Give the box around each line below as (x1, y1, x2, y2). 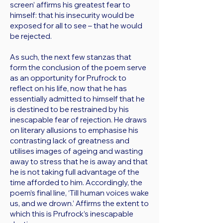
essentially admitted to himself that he (10, 94, 145, 104)
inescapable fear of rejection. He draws (10, 115, 147, 124)
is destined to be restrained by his (10, 105, 129, 114)
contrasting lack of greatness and (10, 136, 129, 145)
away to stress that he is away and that (10, 157, 148, 166)
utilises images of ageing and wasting (10, 146, 143, 156)
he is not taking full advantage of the (10, 167, 139, 177)
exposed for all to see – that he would (10, 21, 142, 30)
